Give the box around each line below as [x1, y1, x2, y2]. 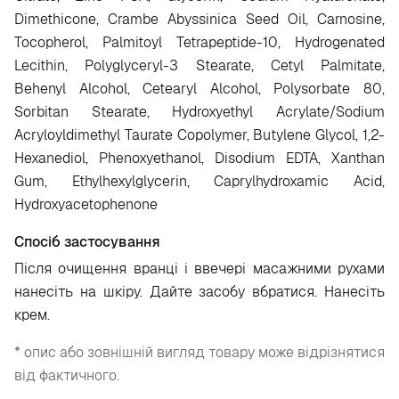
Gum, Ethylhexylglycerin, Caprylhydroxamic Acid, [14, 172, 385, 191]
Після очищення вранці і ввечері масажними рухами [14, 259, 385, 278]
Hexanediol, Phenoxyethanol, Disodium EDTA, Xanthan [14, 149, 385, 167]
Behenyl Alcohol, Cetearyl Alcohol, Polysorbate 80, [14, 79, 385, 98]
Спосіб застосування [14, 232, 160, 251]
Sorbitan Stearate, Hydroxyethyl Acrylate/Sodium [14, 102, 385, 121]
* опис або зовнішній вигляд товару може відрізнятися [14, 343, 385, 362]
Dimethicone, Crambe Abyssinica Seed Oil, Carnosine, [14, 10, 385, 28]
